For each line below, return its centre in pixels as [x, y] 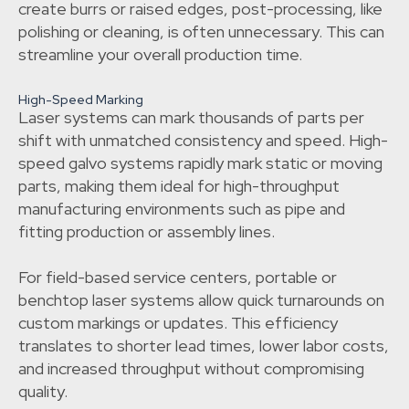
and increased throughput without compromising [191, 369]
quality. [43, 392]
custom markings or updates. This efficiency [178, 323]
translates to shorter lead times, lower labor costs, [204, 346]
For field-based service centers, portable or [178, 278]
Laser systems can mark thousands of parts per [191, 118]
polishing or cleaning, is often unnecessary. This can [201, 32]
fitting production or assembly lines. [147, 232]
